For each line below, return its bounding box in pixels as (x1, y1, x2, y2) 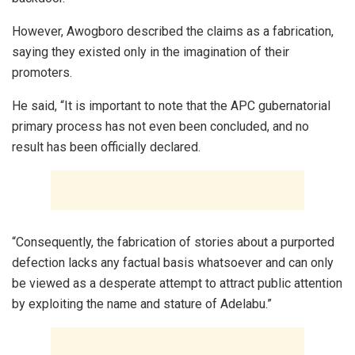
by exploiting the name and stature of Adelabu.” (12, 296, 272, 311)
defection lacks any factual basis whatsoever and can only (12, 254, 334, 270)
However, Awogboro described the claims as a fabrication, (12, 23, 334, 39)
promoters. (12, 64, 72, 80)
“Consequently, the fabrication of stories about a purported (12, 234, 334, 250)
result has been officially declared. (12, 139, 200, 155)
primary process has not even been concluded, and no (12, 118, 309, 134)
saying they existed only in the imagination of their (12, 44, 289, 59)
